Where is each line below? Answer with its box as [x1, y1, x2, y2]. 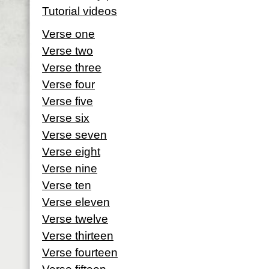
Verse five [42, 95, 93, 107]
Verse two [42, 44, 93, 57]
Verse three [42, 61, 101, 74]
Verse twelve [42, 213, 108, 225]
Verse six [42, 112, 89, 124]
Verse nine [42, 162, 97, 175]
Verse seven [42, 128, 107, 141]
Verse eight [42, 145, 100, 158]
